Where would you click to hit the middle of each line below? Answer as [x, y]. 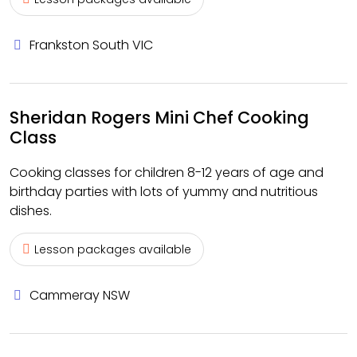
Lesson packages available [113, 249]
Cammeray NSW [80, 295]
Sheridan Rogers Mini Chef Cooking [159, 118]
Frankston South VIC [91, 45]
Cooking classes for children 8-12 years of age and [167, 173]
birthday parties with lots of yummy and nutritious [164, 192]
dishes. [31, 211]
